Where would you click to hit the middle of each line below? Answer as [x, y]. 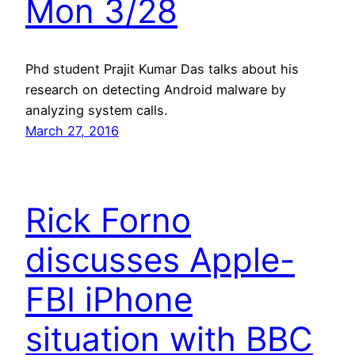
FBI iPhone [109, 299]
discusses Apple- [160, 259]
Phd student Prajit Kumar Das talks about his [162, 69]
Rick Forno [108, 219]
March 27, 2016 [72, 131]
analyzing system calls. [96, 111]
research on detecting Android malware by [156, 90]
